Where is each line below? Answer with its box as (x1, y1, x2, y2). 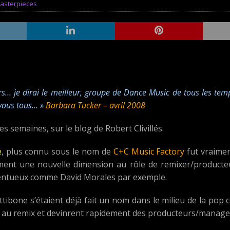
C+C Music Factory (113, 145, 185, 157)
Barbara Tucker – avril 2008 (46, 99, 145, 111)
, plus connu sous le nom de (1, 145, 113, 157)
